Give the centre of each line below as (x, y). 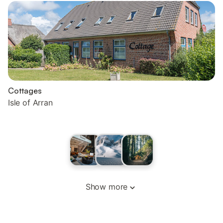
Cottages (25, 91)
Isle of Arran (30, 103)
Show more (107, 187)
